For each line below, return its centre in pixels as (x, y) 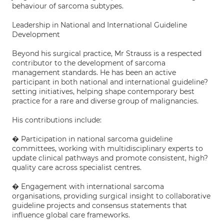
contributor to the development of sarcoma (89, 63)
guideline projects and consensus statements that (99, 205)
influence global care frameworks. (71, 215)
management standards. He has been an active (94, 72)
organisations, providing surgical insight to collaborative (111, 196)
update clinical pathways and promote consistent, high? (110, 158)
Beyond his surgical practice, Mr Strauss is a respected (107, 53)
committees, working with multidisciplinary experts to (107, 148)
